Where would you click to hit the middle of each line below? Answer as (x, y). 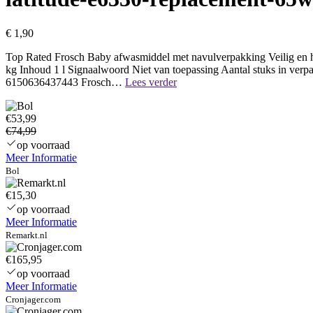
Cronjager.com (33, 299)
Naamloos (198, 81)
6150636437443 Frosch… (65, 82)
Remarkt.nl (27, 235)
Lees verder (151, 82)
